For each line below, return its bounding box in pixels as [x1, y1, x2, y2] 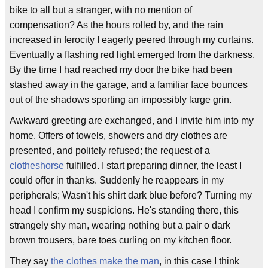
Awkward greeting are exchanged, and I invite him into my [10, 115, 254, 126]
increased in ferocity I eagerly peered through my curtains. [10, 34, 254, 45]
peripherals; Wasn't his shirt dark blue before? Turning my [10, 190, 252, 200]
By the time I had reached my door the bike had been [10, 64, 232, 75]
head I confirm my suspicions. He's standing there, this [10, 205, 239, 215]
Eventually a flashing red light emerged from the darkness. [10, 49, 255, 60]
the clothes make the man [51, 255, 159, 266]
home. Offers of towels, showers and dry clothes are [10, 130, 227, 141]
